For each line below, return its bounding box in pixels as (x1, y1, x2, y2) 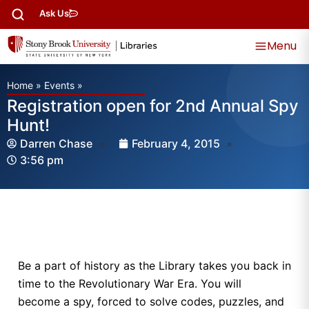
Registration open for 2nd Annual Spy (7, 96, 299, 117)
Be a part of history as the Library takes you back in (18, 259, 291, 273)
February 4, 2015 (132, 137, 220, 151)
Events (44, 79, 74, 91)
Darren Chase (20, 137, 95, 151)
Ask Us (39, 8, 69, 19)
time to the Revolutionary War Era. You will (18, 277, 241, 291)
